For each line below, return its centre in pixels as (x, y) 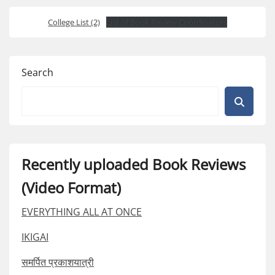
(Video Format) (71, 187)
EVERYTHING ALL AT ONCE (82, 211)
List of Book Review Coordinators (166, 22)
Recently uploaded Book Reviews (134, 164)
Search (37, 72)
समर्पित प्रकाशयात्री (58, 262)
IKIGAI (35, 237)
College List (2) (74, 22)
